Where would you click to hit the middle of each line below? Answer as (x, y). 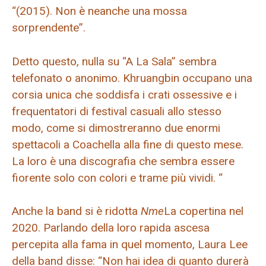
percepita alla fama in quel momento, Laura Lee (130, 245)
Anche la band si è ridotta (75, 211)
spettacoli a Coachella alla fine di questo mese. (128, 144)
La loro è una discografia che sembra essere (123, 161)
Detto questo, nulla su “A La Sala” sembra (114, 61)
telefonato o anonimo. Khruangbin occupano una (132, 78)
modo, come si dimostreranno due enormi (116, 128)
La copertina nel (204, 211)
